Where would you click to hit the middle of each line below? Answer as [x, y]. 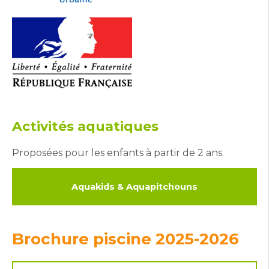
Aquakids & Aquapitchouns [134, 187]
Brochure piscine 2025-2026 [125, 239]
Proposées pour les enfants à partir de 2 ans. [118, 153]
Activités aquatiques [85, 126]
